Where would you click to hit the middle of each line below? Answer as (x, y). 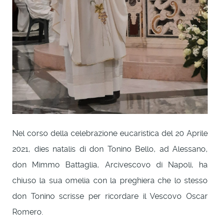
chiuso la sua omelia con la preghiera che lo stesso (110, 181)
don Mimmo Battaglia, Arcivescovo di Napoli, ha (110, 165)
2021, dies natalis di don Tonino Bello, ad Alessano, (110, 149)
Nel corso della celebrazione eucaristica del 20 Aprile (110, 134)
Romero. (28, 212)
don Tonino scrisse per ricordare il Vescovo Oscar (110, 196)
